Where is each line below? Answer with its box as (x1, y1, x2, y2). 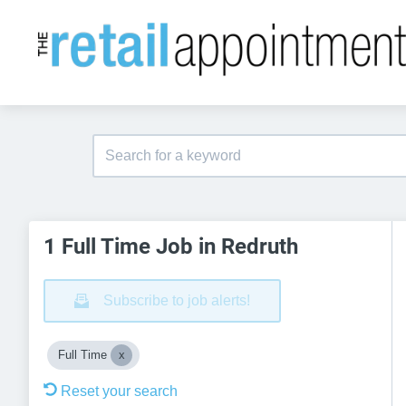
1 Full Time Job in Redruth (43, 234, 298, 259)
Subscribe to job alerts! (103, 293, 250, 308)
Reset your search (61, 383, 178, 399)
